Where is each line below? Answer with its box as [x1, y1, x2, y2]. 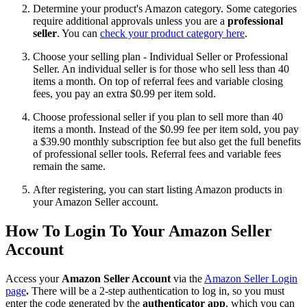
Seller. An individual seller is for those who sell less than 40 [33, 63, 289, 75]
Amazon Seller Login [204, 273, 297, 285]
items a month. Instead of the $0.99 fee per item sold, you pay [33, 123, 299, 136]
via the [171, 273, 204, 285]
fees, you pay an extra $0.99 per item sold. [33, 88, 216, 100]
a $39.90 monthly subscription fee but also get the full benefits [33, 136, 301, 148]
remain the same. [33, 160, 106, 173]
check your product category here [100, 27, 245, 40]
